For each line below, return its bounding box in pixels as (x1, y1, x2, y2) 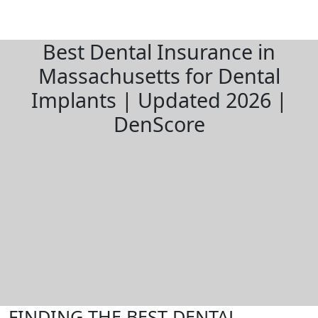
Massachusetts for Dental (38, 62, 280, 89)
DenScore (113, 110, 205, 138)
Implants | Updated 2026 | (31, 86, 287, 114)
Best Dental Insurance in (43, 38, 275, 65)
